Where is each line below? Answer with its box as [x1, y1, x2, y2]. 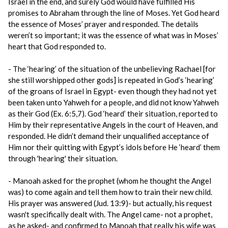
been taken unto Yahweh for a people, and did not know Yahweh [8, 98, 219, 107]
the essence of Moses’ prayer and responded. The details [8, 19, 198, 28]
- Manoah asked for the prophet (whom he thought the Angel [8, 176, 211, 185]
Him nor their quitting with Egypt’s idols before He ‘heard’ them [8, 142, 220, 152]
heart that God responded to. [8, 42, 106, 51]
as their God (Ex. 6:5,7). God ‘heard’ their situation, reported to [8, 109, 218, 118]
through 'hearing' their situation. [8, 154, 118, 163]
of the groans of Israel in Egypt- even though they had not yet [8, 87, 217, 96]
